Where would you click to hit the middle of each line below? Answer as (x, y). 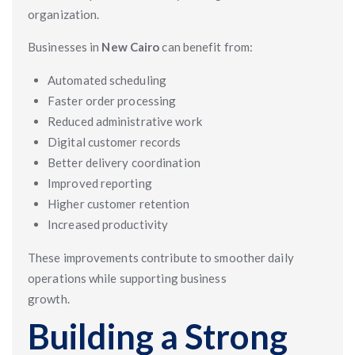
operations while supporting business (127, 278)
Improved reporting (100, 183)
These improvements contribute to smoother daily (161, 258)
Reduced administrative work (125, 121)
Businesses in (64, 47)
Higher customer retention (119, 204)
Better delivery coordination (124, 162)
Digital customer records (115, 142)
